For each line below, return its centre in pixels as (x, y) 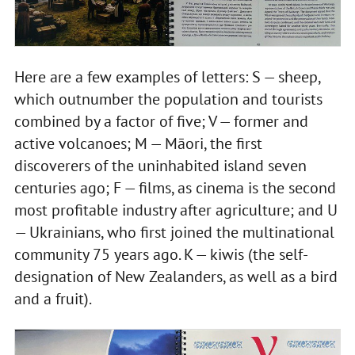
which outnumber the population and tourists (168, 99)
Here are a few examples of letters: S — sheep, (167, 77)
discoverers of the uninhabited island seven (160, 166)
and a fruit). (53, 299)
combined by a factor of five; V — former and (161, 122)
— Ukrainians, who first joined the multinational (174, 233)
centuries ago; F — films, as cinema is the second (175, 188)
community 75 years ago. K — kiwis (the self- (161, 255)
